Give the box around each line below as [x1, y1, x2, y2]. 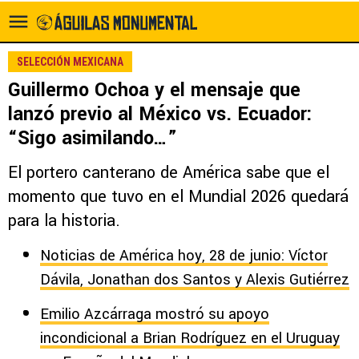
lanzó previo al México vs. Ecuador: [8, 101, 313, 127]
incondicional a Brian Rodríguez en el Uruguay [40, 328, 340, 349]
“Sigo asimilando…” [8, 125, 177, 151]
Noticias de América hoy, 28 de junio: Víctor [40, 245, 328, 266]
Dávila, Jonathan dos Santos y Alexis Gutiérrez [40, 269, 349, 290]
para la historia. [8, 209, 120, 232]
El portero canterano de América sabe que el [8, 161, 329, 184]
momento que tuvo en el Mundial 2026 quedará [8, 185, 349, 208]
